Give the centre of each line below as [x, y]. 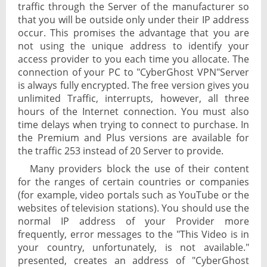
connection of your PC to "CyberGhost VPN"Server [133, 72]
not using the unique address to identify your [133, 46]
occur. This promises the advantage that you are [133, 33]
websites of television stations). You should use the [133, 208]
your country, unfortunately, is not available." [133, 248]
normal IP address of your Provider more [133, 221]
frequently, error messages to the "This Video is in [133, 235]
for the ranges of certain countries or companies [133, 182]
